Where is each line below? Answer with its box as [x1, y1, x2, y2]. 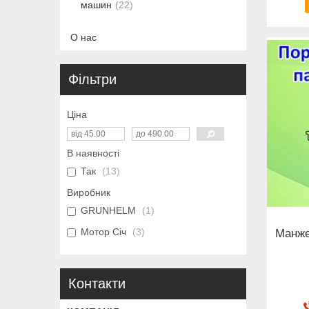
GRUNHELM [81, 204, 136, 216]
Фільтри [68, 71, 117, 87]
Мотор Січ [81, 226, 126, 237]
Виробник [67, 186, 110, 198]
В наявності [67, 147, 119, 159]
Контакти [68, 275, 126, 291]
